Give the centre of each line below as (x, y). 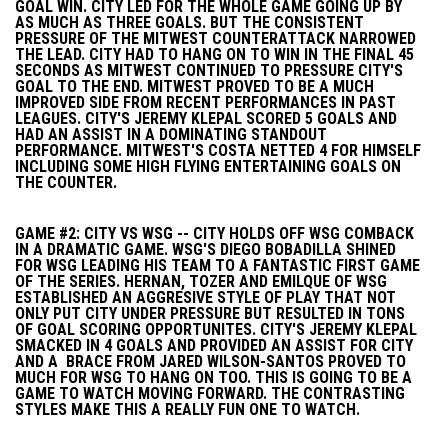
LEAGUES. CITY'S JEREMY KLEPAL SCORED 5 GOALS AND (206, 118)
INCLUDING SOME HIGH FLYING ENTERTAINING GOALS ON (208, 166)
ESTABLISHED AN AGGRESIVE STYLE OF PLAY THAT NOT (205, 297)
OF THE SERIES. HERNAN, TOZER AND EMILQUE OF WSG (201, 281)
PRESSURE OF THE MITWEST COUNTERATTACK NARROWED (215, 38)
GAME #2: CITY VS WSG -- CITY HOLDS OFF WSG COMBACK (214, 233)
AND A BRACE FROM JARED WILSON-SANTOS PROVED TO (210, 361)
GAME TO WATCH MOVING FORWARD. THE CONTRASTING (210, 393)
